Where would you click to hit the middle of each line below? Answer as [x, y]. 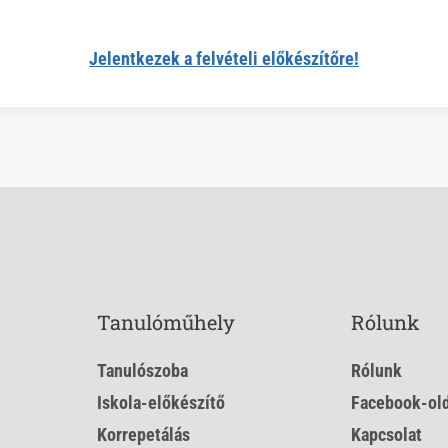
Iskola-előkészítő [161, 403]
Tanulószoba [143, 371]
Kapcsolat [386, 435]
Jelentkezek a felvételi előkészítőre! [224, 59]
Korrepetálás [144, 435]
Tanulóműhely [166, 322]
